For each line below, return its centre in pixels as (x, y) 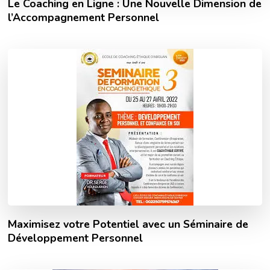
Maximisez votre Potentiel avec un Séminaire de (128, 224)
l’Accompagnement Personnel (84, 17)
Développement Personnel (76, 238)
